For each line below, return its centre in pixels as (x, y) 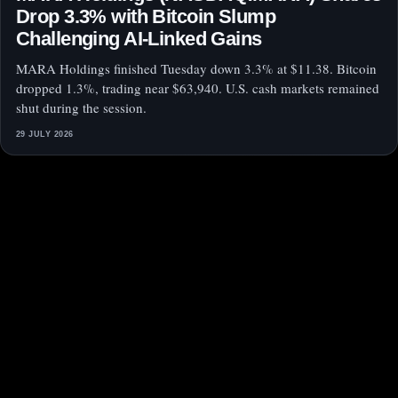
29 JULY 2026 (45, 135)
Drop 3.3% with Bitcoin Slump (146, 17)
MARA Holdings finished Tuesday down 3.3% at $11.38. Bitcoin (196, 69)
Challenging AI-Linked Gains (139, 39)
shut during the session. (81, 108)
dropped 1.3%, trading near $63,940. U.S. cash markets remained (198, 88)
